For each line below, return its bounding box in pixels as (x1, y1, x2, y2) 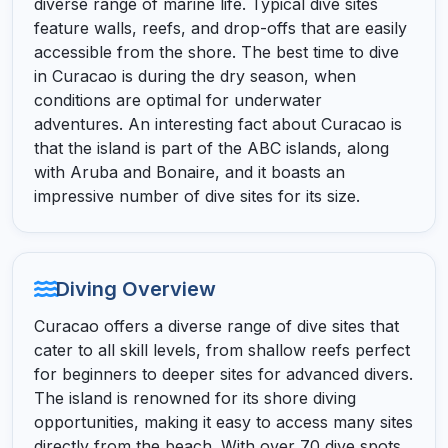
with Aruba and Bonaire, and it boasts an (33, 161, 345, 182)
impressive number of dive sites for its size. (33, 185, 360, 206)
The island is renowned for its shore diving (33, 387, 356, 408)
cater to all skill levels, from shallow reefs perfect (33, 339, 410, 360)
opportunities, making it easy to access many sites (33, 411, 413, 432)
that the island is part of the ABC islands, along (33, 137, 389, 158)
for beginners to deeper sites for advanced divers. (33, 363, 413, 384)
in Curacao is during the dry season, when (33, 65, 356, 86)
